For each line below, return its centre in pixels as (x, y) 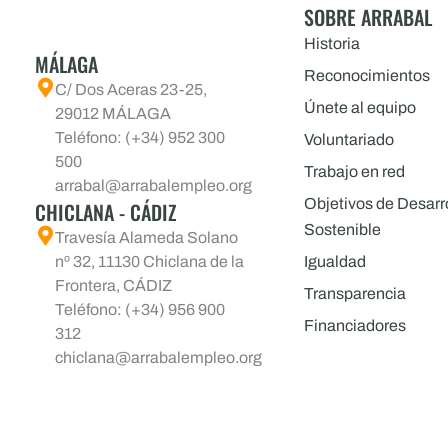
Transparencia (354, 294)
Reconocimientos (366, 76)
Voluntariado (348, 140)
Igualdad (334, 262)
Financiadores (354, 326)
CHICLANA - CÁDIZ (106, 212)
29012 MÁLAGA (113, 114)
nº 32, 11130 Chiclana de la (149, 262)
